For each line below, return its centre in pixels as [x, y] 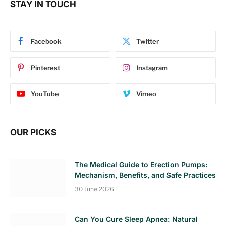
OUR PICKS [33, 132]
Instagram [152, 67]
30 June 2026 [94, 189]
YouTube [45, 94]
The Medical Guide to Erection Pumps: [141, 164]
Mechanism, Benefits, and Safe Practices [145, 175]
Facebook [46, 41]
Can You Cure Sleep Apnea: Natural [136, 219]
